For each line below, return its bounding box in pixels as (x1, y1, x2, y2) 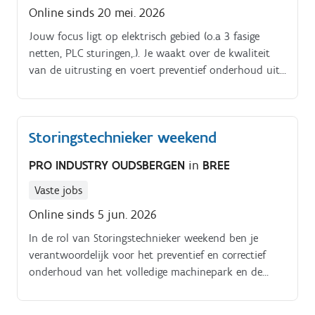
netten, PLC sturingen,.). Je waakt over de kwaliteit (29, 46, 270, 60)
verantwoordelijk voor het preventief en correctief (29, 248, 266, 262)
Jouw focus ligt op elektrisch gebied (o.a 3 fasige (29, 29, 259, 43)
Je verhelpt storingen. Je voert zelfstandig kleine (29, 79, 257, 94)
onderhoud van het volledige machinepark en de (29, 265, 262, 279)
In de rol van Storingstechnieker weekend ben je (29, 231, 258, 245)
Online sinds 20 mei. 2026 (29, 4, 165, 20)
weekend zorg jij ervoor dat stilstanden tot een (29, 299, 253, 313)
